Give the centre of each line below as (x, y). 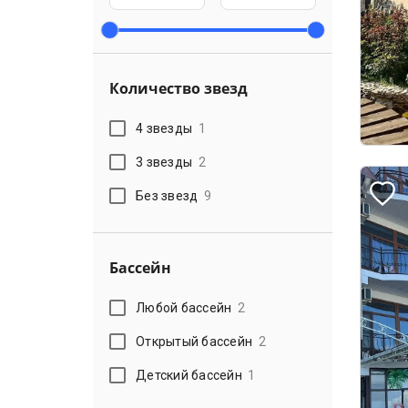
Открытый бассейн (194, 341)
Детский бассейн (189, 375)
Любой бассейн (184, 307)
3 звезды (164, 162)
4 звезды (164, 128)
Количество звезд (178, 88)
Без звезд (167, 195)
